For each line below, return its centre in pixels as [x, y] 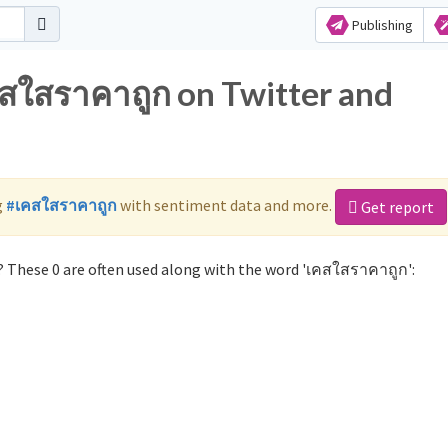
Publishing [380, 25]
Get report [396, 207]
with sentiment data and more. [226, 204]
